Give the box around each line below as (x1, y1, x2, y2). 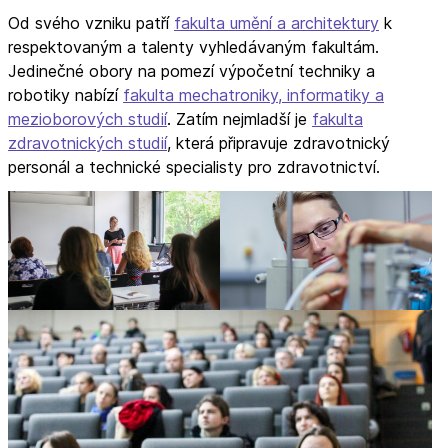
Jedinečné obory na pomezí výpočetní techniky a (8, 60, 375, 81)
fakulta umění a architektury (174, 12, 379, 33)
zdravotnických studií (8, 132, 167, 153)
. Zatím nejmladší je (167, 108, 312, 129)
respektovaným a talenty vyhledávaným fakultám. (8, 36, 379, 57)
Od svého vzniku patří (8, 12, 174, 33)
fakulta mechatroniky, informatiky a (123, 84, 384, 105)
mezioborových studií (8, 108, 167, 129)
